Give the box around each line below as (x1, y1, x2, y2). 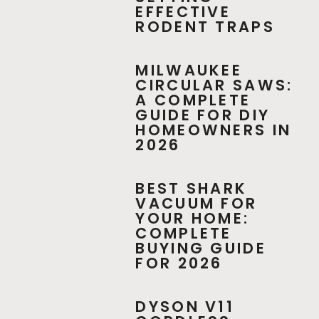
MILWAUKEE (135, 60, 243, 81)
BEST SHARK (135, 178, 248, 199)
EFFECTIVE (135, 1, 231, 23)
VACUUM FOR (135, 193, 258, 214)
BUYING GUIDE (135, 238, 266, 259)
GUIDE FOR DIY (135, 105, 271, 126)
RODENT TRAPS (135, 16, 275, 38)
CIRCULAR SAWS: (135, 75, 293, 96)
